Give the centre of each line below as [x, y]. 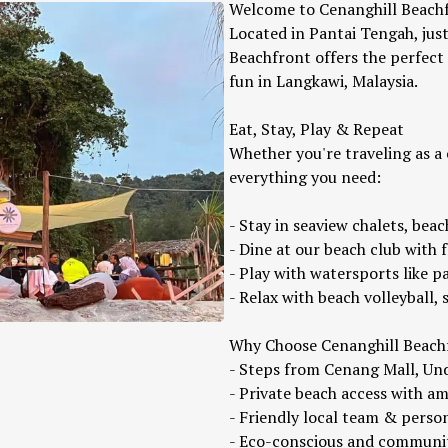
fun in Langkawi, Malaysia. [323, 81]
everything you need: [305, 177]
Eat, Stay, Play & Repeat [316, 129]
